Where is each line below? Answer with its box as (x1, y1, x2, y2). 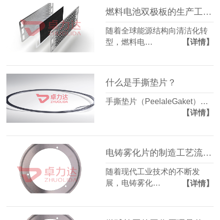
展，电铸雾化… (106, 179, 161, 188)
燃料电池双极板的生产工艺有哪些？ (203, 7, 212, 17)
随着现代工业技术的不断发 (106, 167, 200, 176)
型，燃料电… (106, 38, 153, 46)
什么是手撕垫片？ (106, 78, 177, 88)
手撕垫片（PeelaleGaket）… (106, 97, 209, 106)
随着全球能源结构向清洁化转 (106, 27, 208, 35)
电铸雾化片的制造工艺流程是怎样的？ (203, 148, 212, 158)
